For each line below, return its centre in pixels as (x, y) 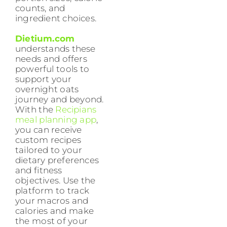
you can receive (49, 130)
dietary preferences (57, 160)
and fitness (39, 171)
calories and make (54, 211)
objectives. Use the (55, 181)
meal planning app (56, 120)
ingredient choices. (56, 18)
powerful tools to (52, 69)
